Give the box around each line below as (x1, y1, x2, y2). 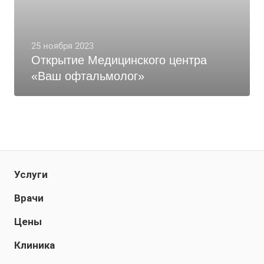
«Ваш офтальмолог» (31, 70, 144, 82)
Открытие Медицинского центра (31, 54, 207, 67)
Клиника (14, 239, 55, 251)
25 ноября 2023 (31, 41, 94, 51)
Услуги (14, 169, 48, 180)
